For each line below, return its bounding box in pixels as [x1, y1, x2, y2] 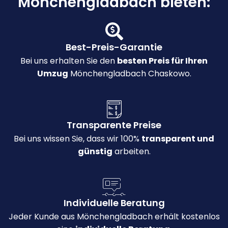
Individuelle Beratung [63, 196, 165, 210]
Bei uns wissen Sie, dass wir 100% [14, 133, 141, 145]
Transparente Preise [67, 119, 161, 132]
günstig [77, 146, 112, 158]
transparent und [141, 133, 214, 145]
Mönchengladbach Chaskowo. [68, 68, 191, 80]
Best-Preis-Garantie [66, 41, 162, 54]
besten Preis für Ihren [117, 55, 208, 67]
